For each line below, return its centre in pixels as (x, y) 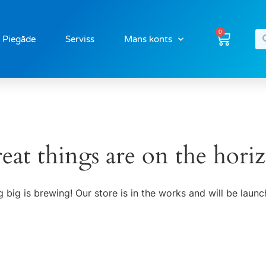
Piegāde (19, 39)
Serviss (80, 39)
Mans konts (148, 39)
